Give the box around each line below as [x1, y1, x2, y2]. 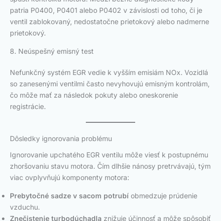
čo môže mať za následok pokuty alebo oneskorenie [10, 91, 178, 100]
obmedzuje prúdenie [129, 191, 197, 200]
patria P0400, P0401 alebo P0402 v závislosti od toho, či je [10, 6, 202, 15]
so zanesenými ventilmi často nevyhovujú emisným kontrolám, [10, 79, 210, 88]
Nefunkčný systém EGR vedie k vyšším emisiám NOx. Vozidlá [10, 68, 208, 77]
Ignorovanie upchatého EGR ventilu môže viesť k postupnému [10, 150, 208, 159]
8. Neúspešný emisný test [10, 47, 94, 56]
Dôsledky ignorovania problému [10, 134, 112, 143]
